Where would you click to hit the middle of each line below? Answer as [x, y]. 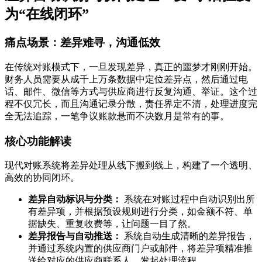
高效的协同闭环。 [42, 178]
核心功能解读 [38, 141]
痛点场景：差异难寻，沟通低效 [82, 43]
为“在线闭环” [47, 14]
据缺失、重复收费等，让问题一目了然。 [112, 224]
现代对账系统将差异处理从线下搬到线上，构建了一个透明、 [131, 166]
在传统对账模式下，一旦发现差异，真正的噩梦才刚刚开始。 [131, 67]
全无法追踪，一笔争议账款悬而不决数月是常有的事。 [117, 116]
